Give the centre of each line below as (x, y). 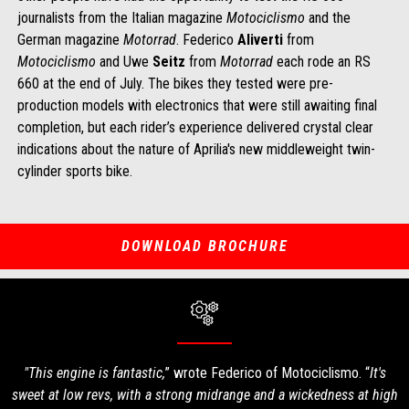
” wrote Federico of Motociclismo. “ (267, 372)
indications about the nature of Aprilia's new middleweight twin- (196, 149)
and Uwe (126, 61)
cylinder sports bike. (74, 171)
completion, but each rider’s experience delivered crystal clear (195, 127)
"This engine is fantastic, (94, 372)
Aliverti (262, 39)
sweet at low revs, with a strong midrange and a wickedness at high (204, 394)
